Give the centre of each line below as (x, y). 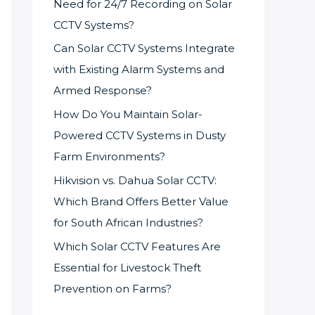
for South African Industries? (128, 222)
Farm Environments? (109, 157)
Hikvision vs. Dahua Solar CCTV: (135, 180)
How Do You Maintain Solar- (128, 115)
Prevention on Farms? (112, 288)
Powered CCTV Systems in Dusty (140, 136)
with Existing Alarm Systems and (139, 70)
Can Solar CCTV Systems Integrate (144, 49)
